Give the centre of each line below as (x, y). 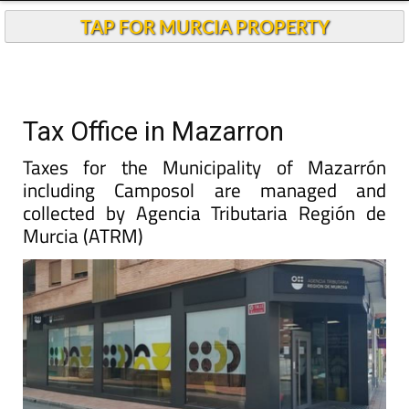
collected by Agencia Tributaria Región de (204, 213)
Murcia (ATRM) (83, 236)
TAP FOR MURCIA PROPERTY (204, 26)
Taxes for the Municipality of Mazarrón (204, 167)
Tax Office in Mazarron (153, 131)
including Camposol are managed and (204, 190)
